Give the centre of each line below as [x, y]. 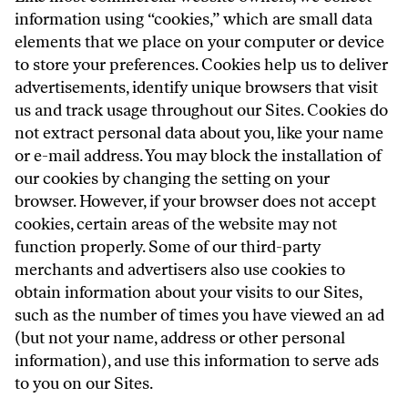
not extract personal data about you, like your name [199, 133]
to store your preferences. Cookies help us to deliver [201, 65]
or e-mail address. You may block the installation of [198, 156]
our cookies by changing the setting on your [172, 178]
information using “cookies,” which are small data [194, 19]
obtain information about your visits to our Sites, [188, 292]
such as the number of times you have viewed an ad [199, 315]
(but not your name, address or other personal [180, 338]
